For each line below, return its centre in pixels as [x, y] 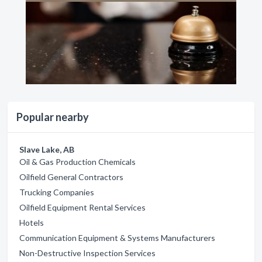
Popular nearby [53, 117]
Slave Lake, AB [47, 149]
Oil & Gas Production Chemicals [77, 162]
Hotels [32, 223]
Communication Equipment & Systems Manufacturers [117, 238]
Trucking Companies [57, 192]
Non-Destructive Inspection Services [87, 253]
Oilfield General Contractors [71, 177]
